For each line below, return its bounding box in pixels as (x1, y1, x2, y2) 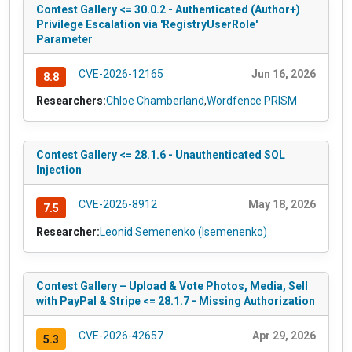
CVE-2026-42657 (78, 329, 163, 343)
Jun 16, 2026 (251, 67, 316, 80)
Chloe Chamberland (106, 94, 204, 108)
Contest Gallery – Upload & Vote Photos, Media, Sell (36, 280, 308, 293)
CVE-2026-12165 (78, 67, 163, 80)
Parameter (36, 32, 93, 46)
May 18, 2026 (248, 198, 316, 211)
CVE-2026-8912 (78, 198, 157, 211)
